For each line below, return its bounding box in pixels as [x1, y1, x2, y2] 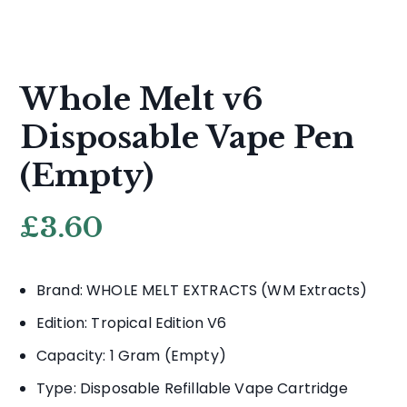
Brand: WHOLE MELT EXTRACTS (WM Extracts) [36, 280, 368, 302]
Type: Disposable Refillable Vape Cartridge [36, 378, 348, 400]
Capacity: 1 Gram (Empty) [36, 345, 226, 367]
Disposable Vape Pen [20, 118, 355, 157]
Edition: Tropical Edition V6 [36, 313, 227, 334]
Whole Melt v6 [20, 80, 264, 119]
